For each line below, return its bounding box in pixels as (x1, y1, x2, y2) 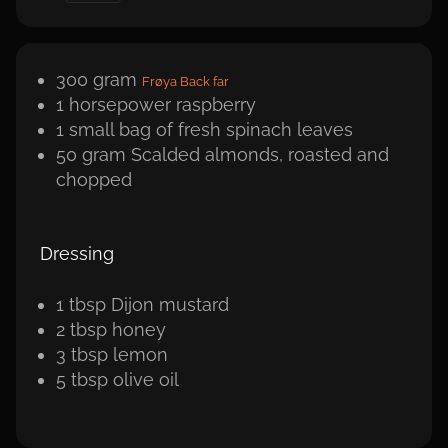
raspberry (176, 94, 256, 116)
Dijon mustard (111, 294, 229, 316)
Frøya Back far (142, 74, 229, 90)
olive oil (113, 369, 179, 391)
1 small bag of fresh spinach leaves (56, 119, 353, 141)
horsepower (69, 94, 171, 116)
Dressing (40, 243, 114, 265)
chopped (56, 169, 132, 191)
